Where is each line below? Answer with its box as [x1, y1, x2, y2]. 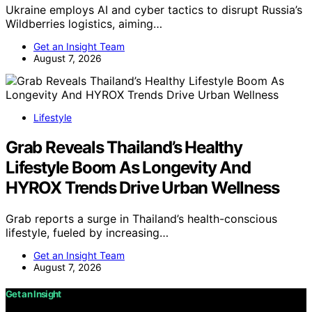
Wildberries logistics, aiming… [6, 16, 162, 31]
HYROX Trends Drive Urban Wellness [6, 177, 279, 198]
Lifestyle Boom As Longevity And [6, 157, 251, 178]
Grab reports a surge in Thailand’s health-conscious [6, 211, 277, 226]
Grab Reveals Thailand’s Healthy [6, 136, 242, 157]
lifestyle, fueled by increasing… [6, 225, 169, 240]
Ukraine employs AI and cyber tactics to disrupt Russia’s [6, 2, 302, 17]
